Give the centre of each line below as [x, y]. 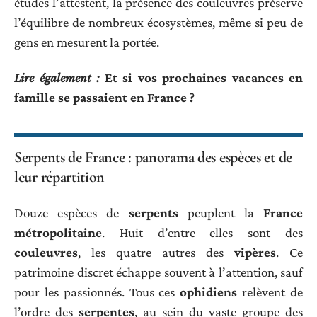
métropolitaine [58, 232]
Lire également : [57, 78]
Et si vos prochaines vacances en [203, 78]
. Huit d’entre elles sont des [202, 232]
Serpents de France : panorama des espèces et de [153, 157]
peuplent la [220, 212]
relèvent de [270, 292]
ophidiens [209, 292]
